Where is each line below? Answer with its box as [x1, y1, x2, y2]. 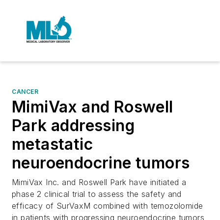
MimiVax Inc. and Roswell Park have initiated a [12, 177, 187, 187]
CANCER [12, 88, 39, 95]
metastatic [12, 135, 93, 154]
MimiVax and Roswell [12, 97, 173, 116]
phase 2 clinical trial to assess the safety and [12, 189, 182, 199]
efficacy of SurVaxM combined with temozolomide [12, 201, 203, 211]
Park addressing [12, 116, 135, 135]
